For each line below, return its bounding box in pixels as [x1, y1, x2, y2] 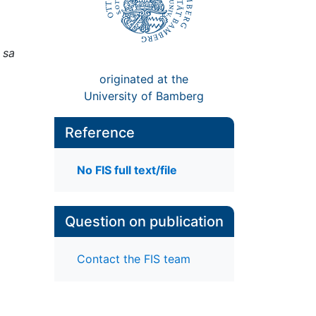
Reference [64, 123, 135, 141]
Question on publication [64, 213, 224, 231]
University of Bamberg [84, 88, 205, 103]
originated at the [99, 71, 189, 86]
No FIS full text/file [76, 163, 177, 178]
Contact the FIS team [76, 252, 190, 267]
